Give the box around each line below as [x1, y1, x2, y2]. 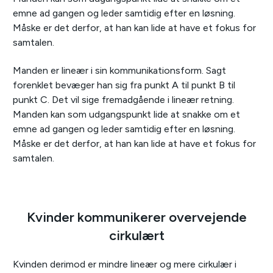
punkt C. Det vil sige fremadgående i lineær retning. [13, 94, 234, 106]
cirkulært [108, 227, 165, 244]
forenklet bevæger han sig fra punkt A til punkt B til [13, 79, 235, 91]
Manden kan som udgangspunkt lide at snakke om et [13, 108, 240, 121]
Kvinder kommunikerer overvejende [26, 209, 247, 226]
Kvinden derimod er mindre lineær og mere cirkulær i [13, 258, 236, 271]
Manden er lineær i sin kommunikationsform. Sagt [13, 65, 226, 77]
